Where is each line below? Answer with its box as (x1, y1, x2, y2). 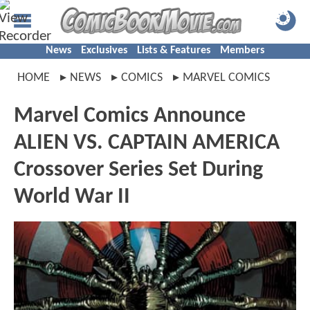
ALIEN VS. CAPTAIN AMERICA (14, 132, 280, 154)
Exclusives (81, 45, 127, 56)
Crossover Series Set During (14, 159, 263, 181)
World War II (14, 186, 130, 208)
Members (220, 45, 264, 56)
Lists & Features (137, 45, 210, 56)
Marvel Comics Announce (14, 105, 246, 127)
